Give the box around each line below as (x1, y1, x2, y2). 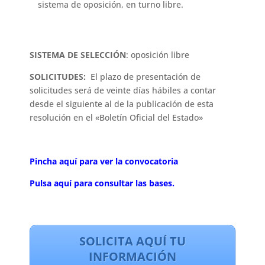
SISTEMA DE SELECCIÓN (30, 49, 127, 61)
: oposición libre (126, 49, 190, 61)
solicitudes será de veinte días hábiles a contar (30, 85, 216, 96)
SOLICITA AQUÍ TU (79, 233, 186, 250)
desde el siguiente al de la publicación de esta (30, 98, 214, 110)
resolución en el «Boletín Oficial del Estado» (30, 112, 203, 124)
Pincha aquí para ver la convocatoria (30, 156, 181, 167)
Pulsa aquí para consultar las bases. (30, 177, 177, 189)
